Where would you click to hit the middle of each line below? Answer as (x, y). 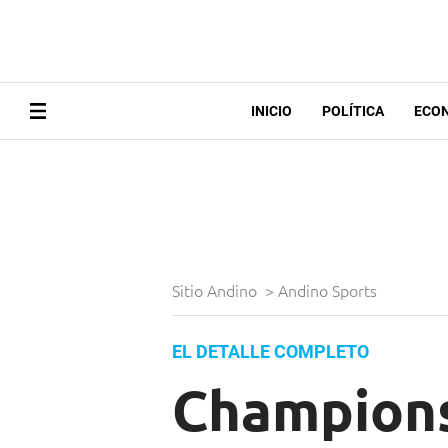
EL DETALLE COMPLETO (270, 352)
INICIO (271, 111)
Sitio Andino (216, 290)
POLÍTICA (352, 111)
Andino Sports (329, 290)
